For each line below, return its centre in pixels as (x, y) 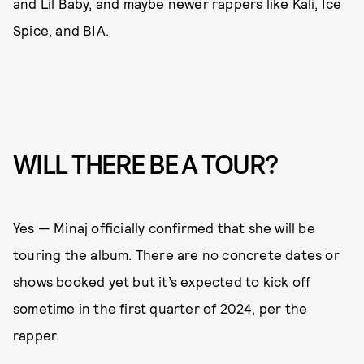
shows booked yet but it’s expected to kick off (162, 281)
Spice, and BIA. (61, 30)
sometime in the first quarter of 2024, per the (160, 308)
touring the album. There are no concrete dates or (176, 254)
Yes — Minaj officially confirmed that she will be (164, 227)
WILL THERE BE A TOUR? (145, 166)
